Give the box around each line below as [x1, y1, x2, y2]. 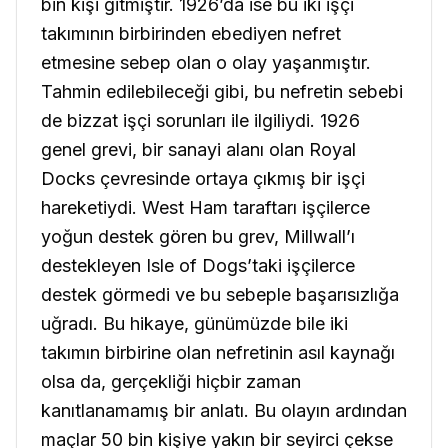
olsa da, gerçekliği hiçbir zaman [41, 370, 301, 392]
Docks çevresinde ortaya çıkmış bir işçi [41, 167, 365, 189]
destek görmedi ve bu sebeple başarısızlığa [41, 283, 399, 305]
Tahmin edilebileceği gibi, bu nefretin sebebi [41, 80, 403, 102]
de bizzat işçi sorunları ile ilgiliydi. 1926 [41, 109, 360, 131]
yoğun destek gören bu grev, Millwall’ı [41, 225, 355, 247]
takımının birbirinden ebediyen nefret [41, 22, 341, 44]
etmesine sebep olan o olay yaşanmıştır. [41, 51, 371, 73]
